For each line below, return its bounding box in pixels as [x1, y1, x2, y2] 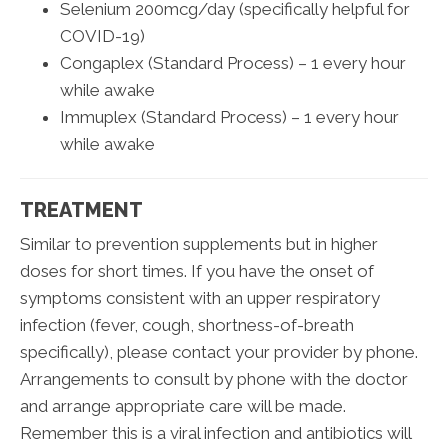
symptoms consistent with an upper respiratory [20, 287, 380, 308]
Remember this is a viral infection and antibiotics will [20, 422, 411, 443]
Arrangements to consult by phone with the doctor [20, 368, 408, 389]
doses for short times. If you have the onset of [20, 260, 374, 281]
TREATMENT [20, 197, 143, 222]
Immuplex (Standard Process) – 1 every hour [60, 106, 399, 127]
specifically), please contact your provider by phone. [20, 341, 418, 362]
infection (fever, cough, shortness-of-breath [20, 314, 354, 335]
